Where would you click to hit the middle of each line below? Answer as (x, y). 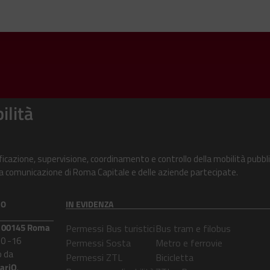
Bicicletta (174, 257)
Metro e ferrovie (189, 243)
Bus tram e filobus (193, 228)
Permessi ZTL (94, 257)
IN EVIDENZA (89, 204)
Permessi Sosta (98, 243)
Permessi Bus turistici (110, 228)
